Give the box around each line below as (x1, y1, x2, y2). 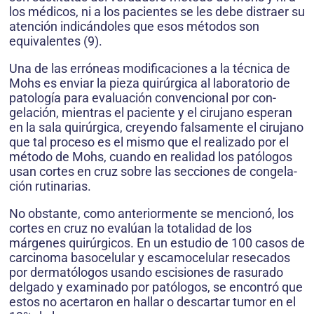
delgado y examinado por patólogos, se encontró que (9, 280, 303, 294)
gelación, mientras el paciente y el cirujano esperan (9, 105, 292, 120)
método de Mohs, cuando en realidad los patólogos (9, 149, 292, 164)
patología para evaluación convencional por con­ (9, 90, 276, 105)
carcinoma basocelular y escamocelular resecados (9, 250, 290, 265)
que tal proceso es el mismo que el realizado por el (9, 135, 289, 149)
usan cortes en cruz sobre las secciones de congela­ (9, 164, 297, 179)
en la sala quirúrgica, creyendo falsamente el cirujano (9, 120, 303, 135)
